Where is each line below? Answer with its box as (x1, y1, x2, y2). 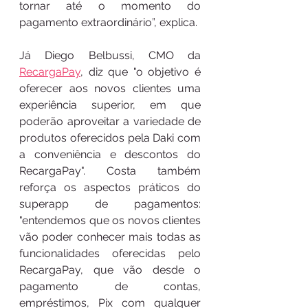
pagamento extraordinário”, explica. (19, 15, 197, 29)
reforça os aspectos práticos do (19, 180, 201, 194)
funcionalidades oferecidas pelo (19, 246, 201, 260)
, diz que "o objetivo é (80, 65, 201, 78)
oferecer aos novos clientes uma (19, 81, 201, 95)
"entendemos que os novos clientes (19, 213, 201, 227)
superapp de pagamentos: (19, 197, 201, 210)
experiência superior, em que (19, 98, 201, 111)
